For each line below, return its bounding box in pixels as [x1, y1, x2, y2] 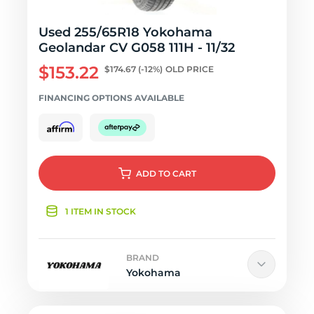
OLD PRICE [165, 64, 214, 74]
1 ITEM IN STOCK [65, 206, 136, 217]
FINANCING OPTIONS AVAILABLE [39, 93, 184, 103]
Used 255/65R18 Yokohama [39, 25, 212, 40]
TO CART [158, 168, 196, 179]
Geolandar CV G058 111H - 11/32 [39, 40, 235, 55]
